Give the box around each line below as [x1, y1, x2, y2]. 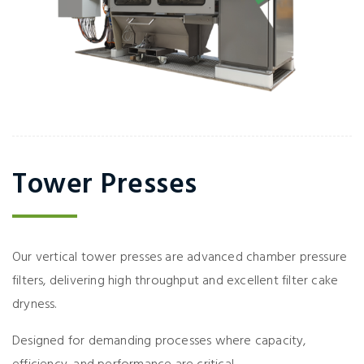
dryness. [12, 293, 57, 315]
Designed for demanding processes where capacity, [12, 330, 306, 352]
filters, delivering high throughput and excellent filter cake [12, 270, 339, 292]
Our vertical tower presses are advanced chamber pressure [12, 246, 348, 268]
